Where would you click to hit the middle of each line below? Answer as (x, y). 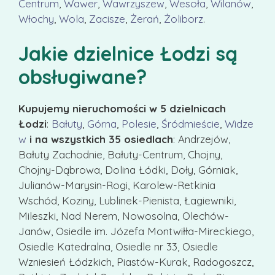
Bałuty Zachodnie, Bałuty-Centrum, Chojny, (120, 155)
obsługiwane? (83, 77)
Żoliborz (184, 18)
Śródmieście (191, 124)
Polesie (139, 124)
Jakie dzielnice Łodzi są (128, 54)
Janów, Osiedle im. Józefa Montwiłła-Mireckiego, (136, 231)
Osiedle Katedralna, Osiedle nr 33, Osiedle (118, 247)
